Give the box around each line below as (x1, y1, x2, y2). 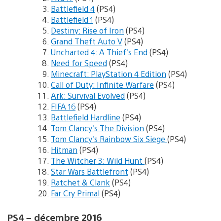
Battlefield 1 (51, 14, 93, 25)
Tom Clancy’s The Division (51, 123, 144, 134)
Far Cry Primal (51, 188, 100, 199)
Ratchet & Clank (51, 177, 110, 188)
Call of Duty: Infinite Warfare (51, 79, 154, 90)
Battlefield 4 (51, 3, 95, 14)
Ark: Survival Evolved (51, 90, 125, 101)
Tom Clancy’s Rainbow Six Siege (51, 134, 167, 145)
